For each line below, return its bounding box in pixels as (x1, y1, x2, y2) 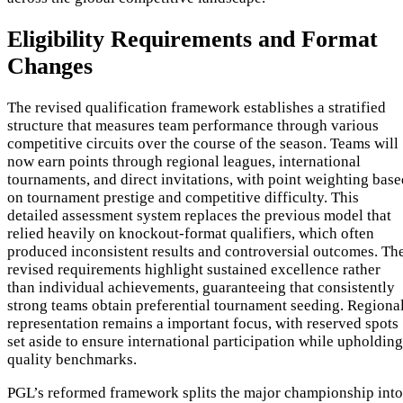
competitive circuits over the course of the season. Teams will (7, 135, 399, 153)
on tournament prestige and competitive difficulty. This (7, 189, 359, 207)
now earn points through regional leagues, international (7, 153, 361, 171)
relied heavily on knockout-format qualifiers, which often (7, 225, 374, 243)
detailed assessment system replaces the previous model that (7, 207, 391, 225)
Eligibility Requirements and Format (7, 25, 378, 52)
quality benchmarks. (7, 351, 137, 369)
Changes (7, 52, 93, 79)
